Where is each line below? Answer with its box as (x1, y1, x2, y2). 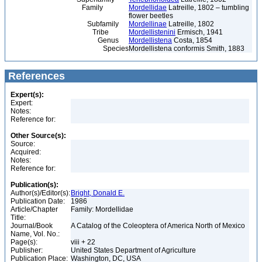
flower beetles (129, 12, 173, 20)
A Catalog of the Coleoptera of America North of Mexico (71, 222, 247, 230)
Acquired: (11, 148, 41, 156)
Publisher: (11, 246, 43, 254)
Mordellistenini (129, 28, 175, 36)
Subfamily (8, 20, 119, 28)
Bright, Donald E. (71, 189, 125, 197)
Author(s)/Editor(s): (11, 189, 70, 197)
